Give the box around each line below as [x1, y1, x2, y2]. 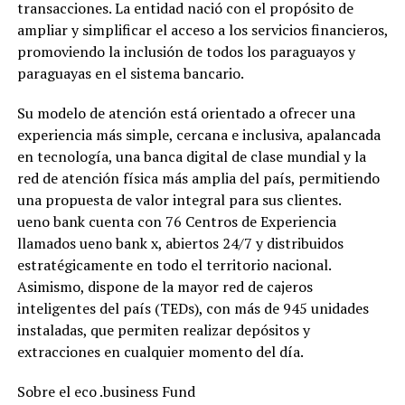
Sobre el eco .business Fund [16, 381, 195, 402]
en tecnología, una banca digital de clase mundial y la [16, 146, 366, 167]
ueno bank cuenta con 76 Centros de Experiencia [16, 212, 336, 232]
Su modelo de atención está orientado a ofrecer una [16, 103, 355, 124]
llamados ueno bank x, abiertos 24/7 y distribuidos [16, 233, 344, 254]
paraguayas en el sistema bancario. [16, 63, 244, 84]
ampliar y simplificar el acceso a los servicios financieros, [16, 20, 388, 41]
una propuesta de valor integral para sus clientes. [16, 190, 342, 211]
